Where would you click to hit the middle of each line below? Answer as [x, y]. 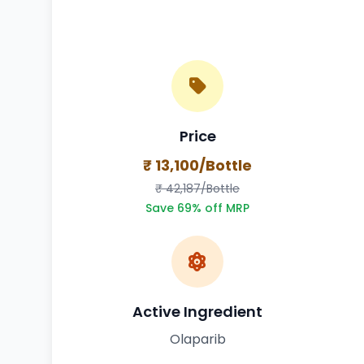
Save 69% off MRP [197, 208]
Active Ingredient [197, 311]
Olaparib [197, 339]
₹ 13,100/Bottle [197, 165]
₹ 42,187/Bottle [197, 188]
